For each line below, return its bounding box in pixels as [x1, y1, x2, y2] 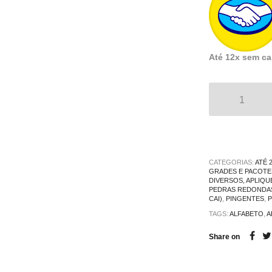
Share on [208, 232, 240, 241]
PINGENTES [225, 194, 264, 202]
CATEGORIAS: [208, 158, 255, 166]
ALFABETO [229, 209, 263, 217]
